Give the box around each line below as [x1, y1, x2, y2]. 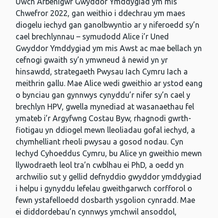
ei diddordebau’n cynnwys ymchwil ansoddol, [16, 207, 177, 217]
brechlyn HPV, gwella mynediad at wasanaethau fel [16, 102, 194, 111]
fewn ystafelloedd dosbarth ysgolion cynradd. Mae [16, 196, 195, 205]
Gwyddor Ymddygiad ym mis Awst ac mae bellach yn [16, 44, 202, 53]
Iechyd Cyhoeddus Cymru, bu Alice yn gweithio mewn [16, 149, 202, 158]
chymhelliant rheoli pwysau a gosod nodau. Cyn [16, 137, 183, 146]
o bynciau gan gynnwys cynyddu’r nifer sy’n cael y [16, 91, 190, 100]
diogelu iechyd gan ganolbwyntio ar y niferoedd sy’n [16, 20, 200, 30]
